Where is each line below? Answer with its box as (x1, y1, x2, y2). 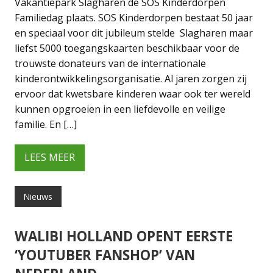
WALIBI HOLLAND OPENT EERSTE (15, 227, 233, 246)
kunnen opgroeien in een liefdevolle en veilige (15, 102, 225, 116)
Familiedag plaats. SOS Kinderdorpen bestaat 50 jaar (15, 10, 253, 24)
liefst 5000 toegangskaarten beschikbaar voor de (15, 41, 239, 55)
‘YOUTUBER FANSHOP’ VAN (15, 246, 195, 265)
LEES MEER (24, 151, 75, 165)
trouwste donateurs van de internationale (15, 56, 206, 70)
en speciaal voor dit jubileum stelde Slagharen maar (15, 26, 253, 40)
